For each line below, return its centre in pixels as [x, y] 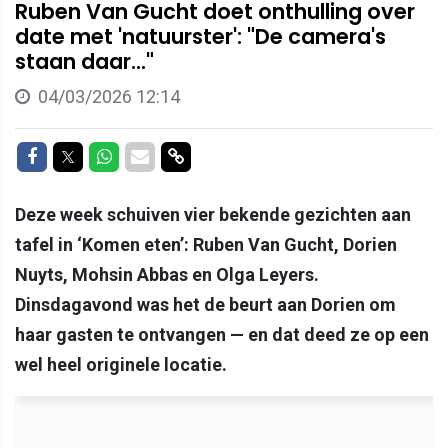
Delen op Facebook [111, 156]
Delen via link [234, 156]
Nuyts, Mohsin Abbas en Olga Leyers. [167, 275]
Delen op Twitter [139, 156]
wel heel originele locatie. [121, 365]
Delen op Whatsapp [187, 156]
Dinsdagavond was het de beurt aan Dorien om [205, 305]
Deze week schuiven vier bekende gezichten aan [213, 215]
